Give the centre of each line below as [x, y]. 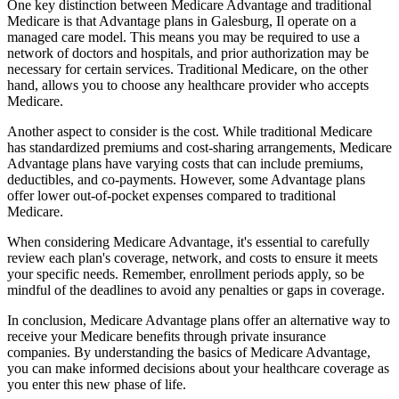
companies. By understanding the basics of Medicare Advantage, [189, 352]
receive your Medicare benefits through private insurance [167, 336]
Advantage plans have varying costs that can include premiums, [185, 163]
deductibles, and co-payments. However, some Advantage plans [186, 179]
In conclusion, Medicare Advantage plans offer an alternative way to [199, 320]
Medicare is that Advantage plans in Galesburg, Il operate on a [182, 20]
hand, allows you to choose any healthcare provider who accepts [188, 85]
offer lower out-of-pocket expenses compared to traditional [171, 195]
